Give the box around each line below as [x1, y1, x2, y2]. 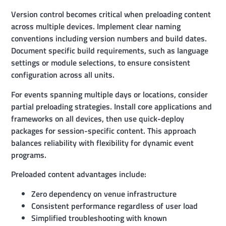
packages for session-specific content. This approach [11, 124, 197, 137]
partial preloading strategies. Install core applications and [11, 100, 212, 112]
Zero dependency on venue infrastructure [31, 187, 177, 200]
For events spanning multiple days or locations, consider [11, 88, 208, 100]
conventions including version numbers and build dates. [11, 32, 207, 45]
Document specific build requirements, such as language [11, 44, 209, 57]
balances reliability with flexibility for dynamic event [11, 136, 194, 149]
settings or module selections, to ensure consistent [11, 56, 191, 69]
